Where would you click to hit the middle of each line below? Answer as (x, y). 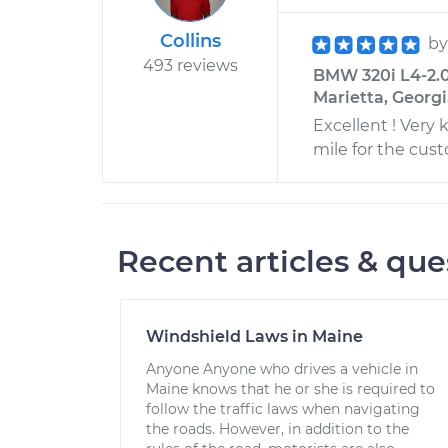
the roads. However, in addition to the (277, 429)
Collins (190, 41)
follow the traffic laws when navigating (283, 409)
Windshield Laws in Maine (254, 336)
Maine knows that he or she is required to (290, 389)
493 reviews (190, 65)
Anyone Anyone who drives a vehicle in (282, 369)
